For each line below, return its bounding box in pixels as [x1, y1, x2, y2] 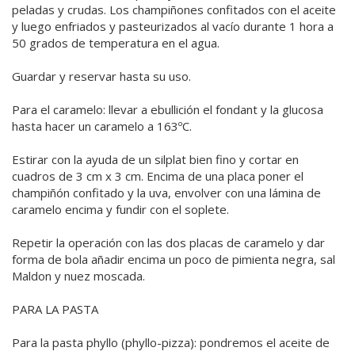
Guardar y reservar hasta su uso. [12, 68, 191, 85]
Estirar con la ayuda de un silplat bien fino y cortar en [12, 151, 299, 168]
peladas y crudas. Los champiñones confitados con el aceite [12, 2, 336, 18]
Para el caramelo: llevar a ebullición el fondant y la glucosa [12, 101, 323, 118]
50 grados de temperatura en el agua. [12, 35, 219, 52]
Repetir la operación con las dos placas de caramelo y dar [12, 235, 325, 251]
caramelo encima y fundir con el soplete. [12, 201, 229, 218]
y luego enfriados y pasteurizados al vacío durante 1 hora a [12, 18, 334, 35]
